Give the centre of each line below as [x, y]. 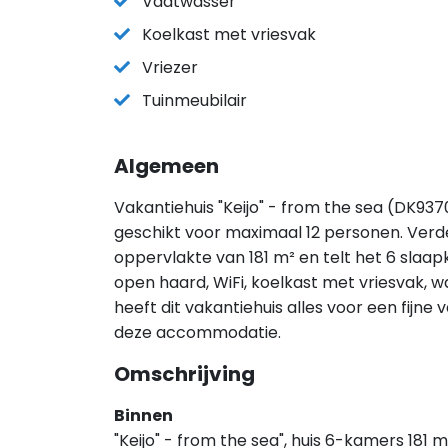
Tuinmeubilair [194, 100]
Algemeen [166, 166]
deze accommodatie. [197, 332]
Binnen [143, 415]
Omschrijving [184, 374]
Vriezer [170, 67]
